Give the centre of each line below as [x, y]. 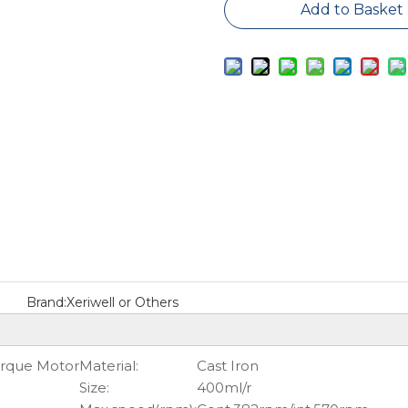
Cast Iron [228, 366]
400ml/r [224, 388]
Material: [109, 366]
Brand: [46, 302]
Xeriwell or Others [122, 302]
